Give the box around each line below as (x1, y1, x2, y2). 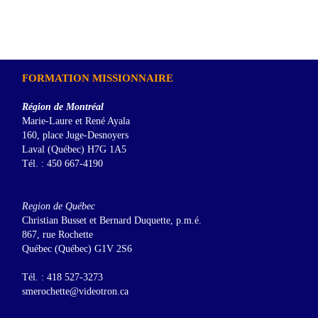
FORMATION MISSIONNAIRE (21, 72, 173, 84)
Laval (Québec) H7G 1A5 (21, 144, 126, 155)
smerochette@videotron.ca (21, 286, 128, 297)
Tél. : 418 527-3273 (21, 272, 103, 283)
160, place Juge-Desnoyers (21, 130, 128, 141)
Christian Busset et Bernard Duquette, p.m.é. (21, 215, 202, 226)
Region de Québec (21, 201, 95, 212)
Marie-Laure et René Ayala (21, 116, 130, 127)
